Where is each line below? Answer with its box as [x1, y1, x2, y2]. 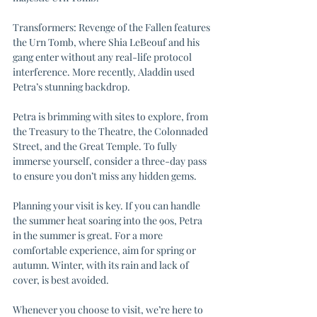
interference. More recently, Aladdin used [13, 65, 197, 79]
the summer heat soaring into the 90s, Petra [13, 214, 204, 227]
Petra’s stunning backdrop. [13, 80, 130, 93]
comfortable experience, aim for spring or [13, 243, 198, 257]
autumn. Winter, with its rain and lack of [13, 258, 191, 272]
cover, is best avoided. [13, 273, 109, 287]
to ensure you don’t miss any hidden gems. [13, 169, 197, 183]
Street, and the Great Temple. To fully [13, 139, 179, 153]
